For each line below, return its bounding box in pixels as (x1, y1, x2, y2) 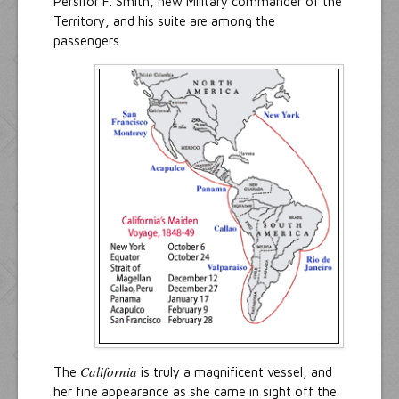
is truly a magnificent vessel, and (137, 364, 332, 380)
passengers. (53, 33, 122, 49)
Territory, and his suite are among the (53, 13, 275, 29)
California (80, 362, 137, 381)
